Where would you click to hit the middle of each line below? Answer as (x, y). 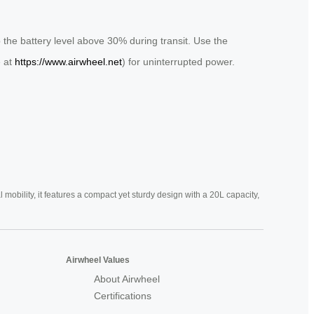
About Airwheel (127, 279)
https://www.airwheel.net (68, 61)
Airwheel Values (98, 260)
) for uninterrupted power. (178, 61)
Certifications (123, 295)
